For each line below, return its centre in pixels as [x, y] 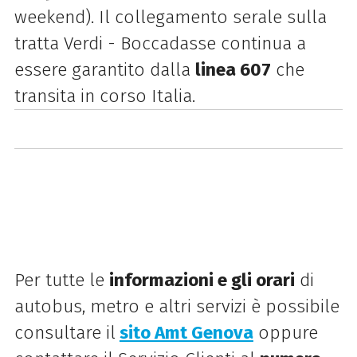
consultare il [65, 333]
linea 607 [233, 69]
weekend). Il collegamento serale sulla [170, 17]
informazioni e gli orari [202, 280]
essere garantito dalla [104, 69]
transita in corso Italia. [104, 96]
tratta [39, 43]
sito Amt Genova [186, 333]
